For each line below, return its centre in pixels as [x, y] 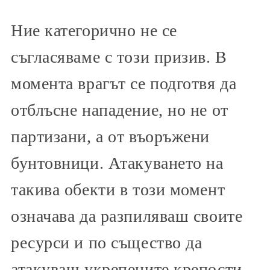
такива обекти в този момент [118, 190]
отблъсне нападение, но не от [120, 110]
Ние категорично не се [94, 31]
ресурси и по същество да [107, 243]
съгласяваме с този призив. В [119, 57]
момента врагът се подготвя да [124, 84]
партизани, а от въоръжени [110, 137]
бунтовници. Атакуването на [117, 163]
